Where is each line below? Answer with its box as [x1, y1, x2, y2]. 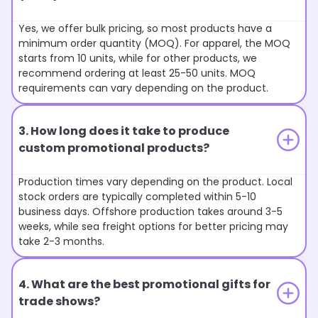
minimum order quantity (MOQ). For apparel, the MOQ [18, 36, 290, 50]
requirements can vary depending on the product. [18, 81, 268, 95]
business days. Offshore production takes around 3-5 [18, 204, 283, 219]
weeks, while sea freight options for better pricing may [18, 219, 288, 234]
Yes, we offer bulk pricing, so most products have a [18, 21, 272, 35]
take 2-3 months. [18, 234, 104, 248]
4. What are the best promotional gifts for [18, 276, 270, 292]
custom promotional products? [18, 140, 209, 156]
